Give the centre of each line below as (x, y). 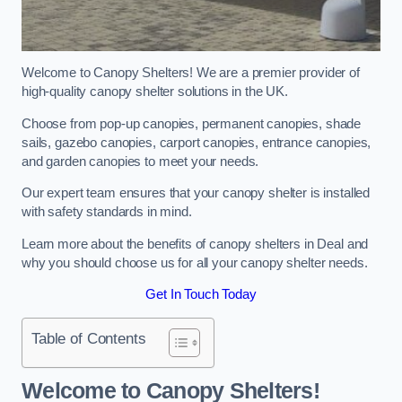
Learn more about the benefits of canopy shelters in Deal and (195, 244)
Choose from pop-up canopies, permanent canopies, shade (192, 123)
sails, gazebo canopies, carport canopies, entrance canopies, (197, 142)
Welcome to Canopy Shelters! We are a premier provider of (191, 73)
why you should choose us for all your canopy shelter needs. (195, 262)
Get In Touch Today (201, 295)
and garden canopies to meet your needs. (140, 161)
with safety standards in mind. (107, 212)
